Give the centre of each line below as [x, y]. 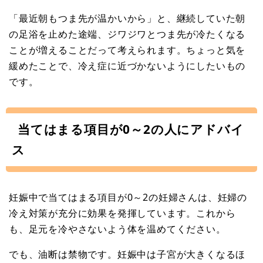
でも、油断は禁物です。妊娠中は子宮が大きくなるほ [127, 254]
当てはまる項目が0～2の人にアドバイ [131, 129]
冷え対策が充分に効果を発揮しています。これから [122, 213]
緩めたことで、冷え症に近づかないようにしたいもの [127, 65]
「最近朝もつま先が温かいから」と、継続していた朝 [127, 18]
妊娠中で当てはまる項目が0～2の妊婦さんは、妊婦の [128, 197]
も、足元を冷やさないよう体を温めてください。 [117, 229]
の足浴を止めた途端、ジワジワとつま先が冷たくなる [127, 34]
